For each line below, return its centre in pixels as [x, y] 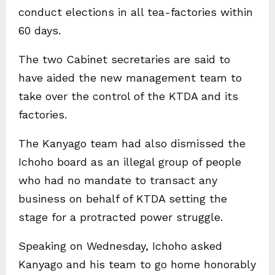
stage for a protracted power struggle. [121, 217]
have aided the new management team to [130, 77]
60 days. [40, 30]
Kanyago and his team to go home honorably [137, 264]
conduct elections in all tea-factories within [136, 12]
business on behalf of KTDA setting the [123, 198]
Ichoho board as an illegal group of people [130, 161]
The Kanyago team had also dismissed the [132, 143]
